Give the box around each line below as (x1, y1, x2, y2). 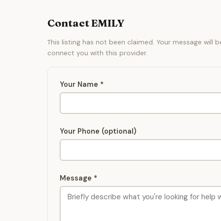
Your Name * (60, 80, 104, 89)
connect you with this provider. (47, 49, 147, 58)
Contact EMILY (47, 17, 124, 30)
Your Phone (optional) (60, 127, 136, 136)
